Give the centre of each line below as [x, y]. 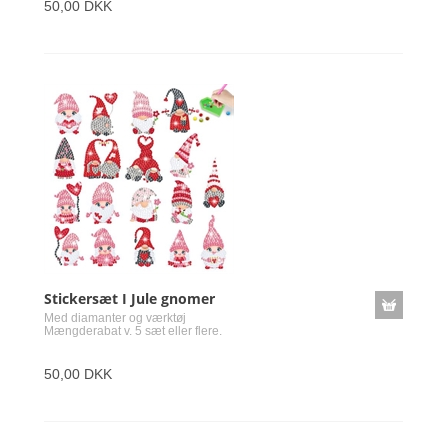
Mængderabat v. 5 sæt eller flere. [133, 331]
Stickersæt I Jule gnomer [129, 298]
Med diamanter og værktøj [115, 318]
